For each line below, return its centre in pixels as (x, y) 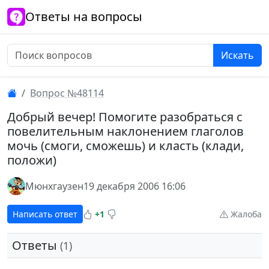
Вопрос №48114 (67, 93)
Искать (237, 55)
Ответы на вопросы (84, 17)
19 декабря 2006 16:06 (134, 186)
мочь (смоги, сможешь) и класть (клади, (125, 146)
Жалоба (245, 214)
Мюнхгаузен (54, 186)
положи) (32, 160)
